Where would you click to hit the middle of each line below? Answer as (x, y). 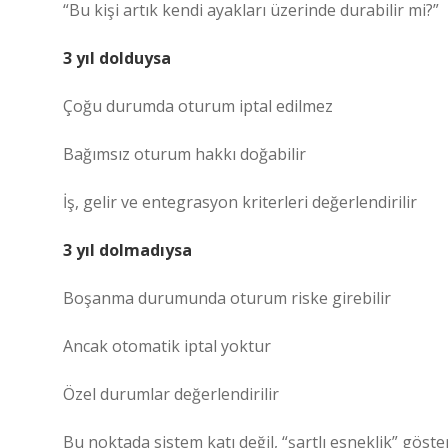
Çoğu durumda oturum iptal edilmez (198, 106)
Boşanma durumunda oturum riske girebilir (227, 298)
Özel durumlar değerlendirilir (171, 394)
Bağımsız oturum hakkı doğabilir (184, 154)
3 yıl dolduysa (117, 58)
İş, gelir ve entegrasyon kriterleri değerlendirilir (240, 202)
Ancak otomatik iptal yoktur (167, 346)
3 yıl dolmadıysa (127, 250)
